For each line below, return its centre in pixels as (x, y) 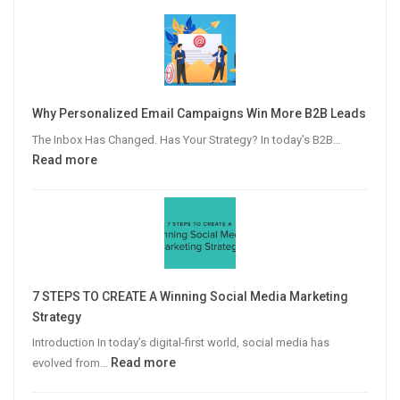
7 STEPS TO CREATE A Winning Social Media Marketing (190, 296)
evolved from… (71, 363)
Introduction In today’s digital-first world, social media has (181, 343)
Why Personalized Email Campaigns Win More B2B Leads (199, 114)
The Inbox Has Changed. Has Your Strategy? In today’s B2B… (187, 139)
